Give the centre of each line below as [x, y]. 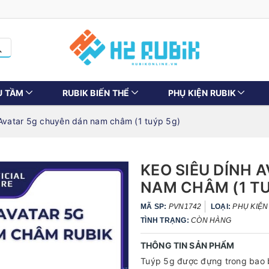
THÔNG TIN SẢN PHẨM [188, 245]
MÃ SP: [155, 207]
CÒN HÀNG [211, 220]
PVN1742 [185, 207]
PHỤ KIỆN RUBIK [202, 93]
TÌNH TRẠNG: [165, 220]
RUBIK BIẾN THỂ [96, 93]
